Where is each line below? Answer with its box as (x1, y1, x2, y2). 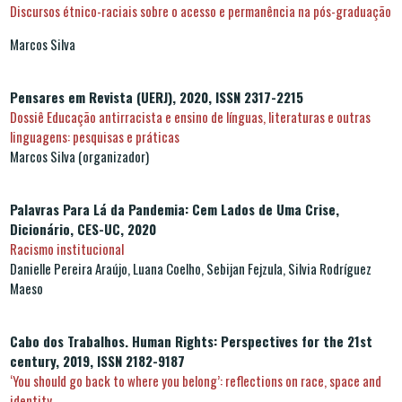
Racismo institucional (10, 238, 124, 258)
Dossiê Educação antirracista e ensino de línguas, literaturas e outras (10, 106, 371, 127)
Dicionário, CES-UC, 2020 (10, 218, 156, 239)
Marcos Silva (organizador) (10, 145, 149, 166)
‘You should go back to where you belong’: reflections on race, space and (10, 370, 381, 390)
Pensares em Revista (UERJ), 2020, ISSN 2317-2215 (10, 86, 318, 107)
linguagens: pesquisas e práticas (10, 126, 179, 146)
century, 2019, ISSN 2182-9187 (10, 350, 185, 371)
